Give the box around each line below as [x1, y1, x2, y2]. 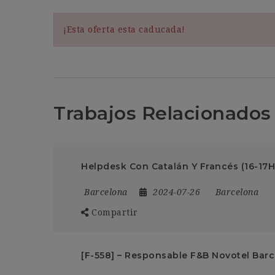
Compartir [91, 207, 138, 217]
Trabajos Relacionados [53, 101, 271, 125]
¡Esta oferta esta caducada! [63, 24, 185, 34]
